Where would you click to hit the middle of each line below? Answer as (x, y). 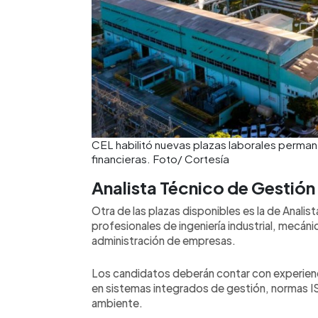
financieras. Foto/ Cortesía (160, 159)
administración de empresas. (164, 240)
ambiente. (117, 303)
